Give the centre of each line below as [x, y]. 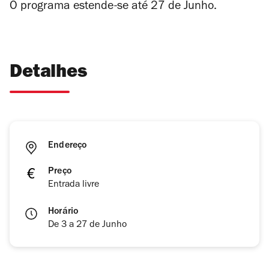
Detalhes [48, 74]
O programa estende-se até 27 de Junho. [113, 8]
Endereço [68, 146]
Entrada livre [74, 185]
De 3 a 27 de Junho [87, 225]
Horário [63, 212]
